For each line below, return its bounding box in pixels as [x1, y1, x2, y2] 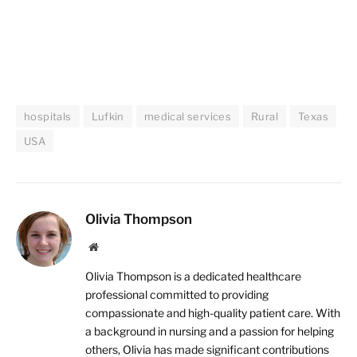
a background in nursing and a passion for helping [85, 324, 334, 339]
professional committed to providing [85, 288, 269, 302]
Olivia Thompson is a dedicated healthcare [85, 269, 301, 284]
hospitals [24, 110, 72, 124]
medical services [143, 110, 232, 124]
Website [97, 241, 133, 253]
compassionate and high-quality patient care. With [85, 306, 340, 320]
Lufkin [91, 110, 124, 124]
